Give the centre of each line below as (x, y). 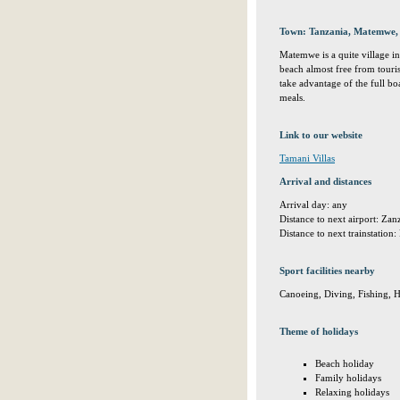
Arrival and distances (325, 181)
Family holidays (348, 378)
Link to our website (321, 135)
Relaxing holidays (352, 392)
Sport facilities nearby (327, 271)
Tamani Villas (307, 158)
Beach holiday (345, 363)
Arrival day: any (313, 204)
